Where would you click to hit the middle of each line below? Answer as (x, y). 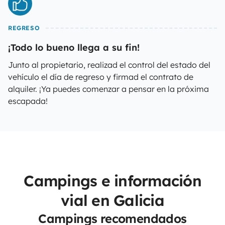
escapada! (28, 101)
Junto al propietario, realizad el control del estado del (109, 65)
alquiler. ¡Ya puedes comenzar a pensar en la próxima (108, 89)
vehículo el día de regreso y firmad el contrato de (101, 77)
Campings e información (113, 181)
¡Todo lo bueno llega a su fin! (74, 47)
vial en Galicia (113, 200)
